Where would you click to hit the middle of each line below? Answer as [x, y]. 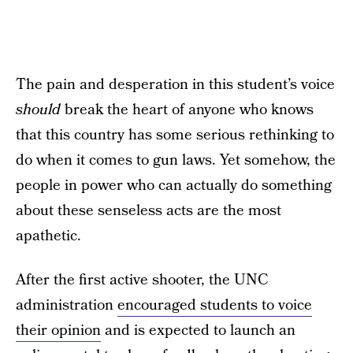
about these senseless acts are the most [149, 211]
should [40, 110]
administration [67, 305]
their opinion [58, 331]
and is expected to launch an [198, 331]
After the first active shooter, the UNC [142, 280]
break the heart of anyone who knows [189, 110]
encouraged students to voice [215, 305]
